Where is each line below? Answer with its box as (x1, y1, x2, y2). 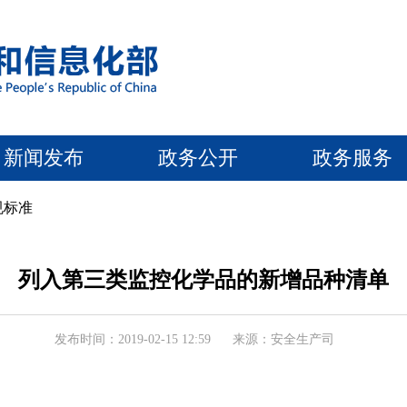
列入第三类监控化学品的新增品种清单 (18, 268, 389, 292)
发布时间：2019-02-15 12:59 (55, 333, 211, 346)
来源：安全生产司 (233, 333, 334, 346)
